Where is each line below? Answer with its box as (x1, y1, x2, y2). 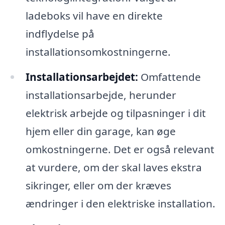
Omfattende (138, 69, 201, 84)
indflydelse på (25, 27, 94, 41)
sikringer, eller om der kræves (25, 178, 171, 192)
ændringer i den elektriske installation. (25, 196, 215, 210)
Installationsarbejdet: (25, 69, 138, 84)
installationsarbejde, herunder (25, 87, 176, 102)
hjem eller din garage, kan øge (25, 124, 176, 138)
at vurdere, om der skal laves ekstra (25, 160, 202, 174)
